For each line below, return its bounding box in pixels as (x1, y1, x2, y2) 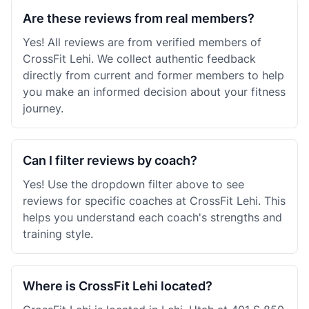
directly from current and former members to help (23, 68, 284, 82)
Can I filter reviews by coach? (23, 153, 197, 168)
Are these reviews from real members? (23, 11, 255, 26)
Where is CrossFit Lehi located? (23, 279, 212, 293)
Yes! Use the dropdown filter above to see (23, 177, 244, 191)
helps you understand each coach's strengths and (23, 210, 282, 224)
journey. (23, 101, 63, 115)
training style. (23, 227, 93, 241)
